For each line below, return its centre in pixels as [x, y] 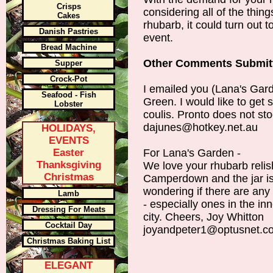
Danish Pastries [69, 31]
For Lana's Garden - [192, 153]
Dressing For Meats [69, 209]
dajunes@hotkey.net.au [200, 127]
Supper [69, 63]
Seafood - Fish [69, 95]
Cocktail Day [69, 225]
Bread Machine [69, 47]
